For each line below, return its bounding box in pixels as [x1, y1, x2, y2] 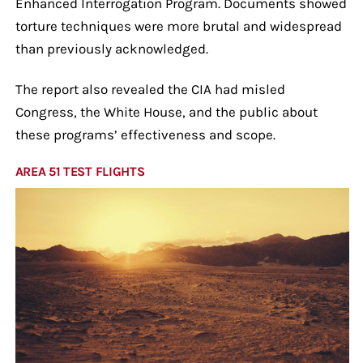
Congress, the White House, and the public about [15, 103, 318, 120]
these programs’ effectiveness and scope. [15, 126, 275, 143]
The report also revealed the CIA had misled [15, 80, 285, 97]
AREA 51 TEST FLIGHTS [15, 163, 145, 179]
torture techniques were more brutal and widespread [15, 17, 342, 34]
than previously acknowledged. [15, 40, 208, 57]
